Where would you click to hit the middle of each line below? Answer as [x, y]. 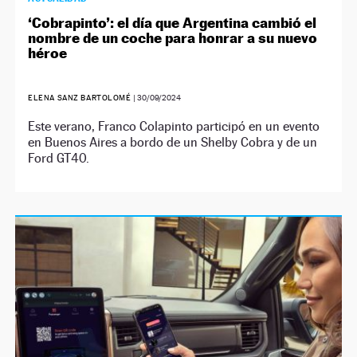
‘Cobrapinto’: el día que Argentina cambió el [173, 22]
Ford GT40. [59, 158]
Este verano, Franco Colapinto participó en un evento [174, 126]
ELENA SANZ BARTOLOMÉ [81, 97]
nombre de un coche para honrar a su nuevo [173, 37]
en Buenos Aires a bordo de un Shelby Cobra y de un [173, 142]
